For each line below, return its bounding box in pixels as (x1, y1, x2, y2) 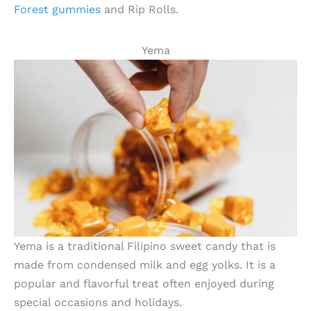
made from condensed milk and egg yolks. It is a (14, 258, 276, 271)
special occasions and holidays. (14, 295, 182, 309)
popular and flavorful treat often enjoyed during (14, 276, 274, 290)
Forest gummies (14, 2, 101, 16)
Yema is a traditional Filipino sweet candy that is (14, 239, 276, 253)
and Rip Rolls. (101, 2, 178, 16)
